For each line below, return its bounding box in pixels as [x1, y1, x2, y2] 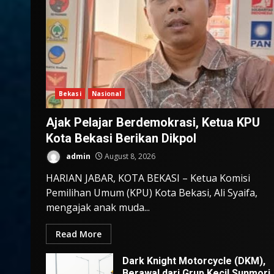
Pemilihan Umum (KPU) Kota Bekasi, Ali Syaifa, [46, 186, 257, 200]
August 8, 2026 [103, 151, 155, 162]
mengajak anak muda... [46, 201, 150, 215]
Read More [56, 228, 102, 240]
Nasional [91, 89, 122, 98]
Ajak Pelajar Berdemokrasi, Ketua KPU [46, 115, 260, 130]
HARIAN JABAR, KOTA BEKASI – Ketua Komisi [46, 171, 250, 185]
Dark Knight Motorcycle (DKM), [122, 255, 265, 267]
